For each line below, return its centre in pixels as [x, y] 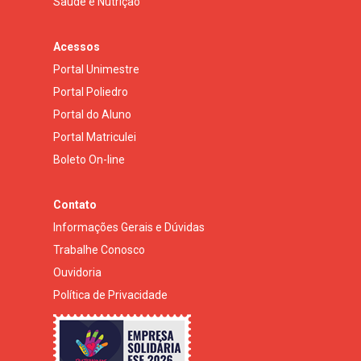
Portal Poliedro [91, 91]
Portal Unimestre [96, 69]
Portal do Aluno [92, 114]
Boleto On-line [89, 159]
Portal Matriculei [95, 137]
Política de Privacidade [110, 295]
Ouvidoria [77, 272]
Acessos [77, 46]
